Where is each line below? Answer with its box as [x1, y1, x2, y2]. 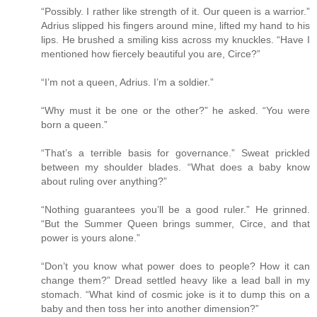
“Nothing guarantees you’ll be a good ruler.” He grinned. [41, 204, 310, 216]
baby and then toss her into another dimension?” [41, 303, 259, 315]
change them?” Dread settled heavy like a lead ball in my [41, 275, 310, 287]
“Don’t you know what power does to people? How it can [41, 260, 310, 272]
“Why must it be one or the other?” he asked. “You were [41, 105, 310, 117]
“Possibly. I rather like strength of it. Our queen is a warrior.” [41, 6, 310, 18]
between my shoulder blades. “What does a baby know [41, 161, 310, 173]
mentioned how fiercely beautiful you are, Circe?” [41, 48, 260, 60]
